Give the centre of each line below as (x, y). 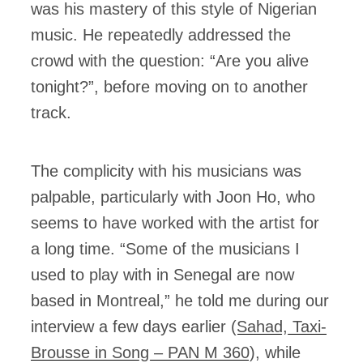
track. (51, 113)
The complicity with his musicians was (166, 171)
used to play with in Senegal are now (162, 275)
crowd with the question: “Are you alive (170, 61)
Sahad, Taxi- (282, 327)
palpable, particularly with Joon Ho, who (173, 197)
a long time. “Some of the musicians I (165, 249)
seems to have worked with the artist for (175, 223)
